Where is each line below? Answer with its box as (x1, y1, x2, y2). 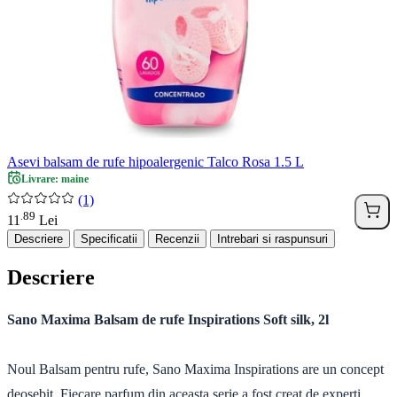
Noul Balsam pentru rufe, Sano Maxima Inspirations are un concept (7, 361, 384, 377)
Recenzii (155, 231, 199, 245)
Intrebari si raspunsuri (217, 231, 328, 245)
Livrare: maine (21, 172, 89, 185)
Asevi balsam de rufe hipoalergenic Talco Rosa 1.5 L (7, 153, 304, 169)
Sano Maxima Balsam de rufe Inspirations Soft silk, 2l (7, 311, 329, 327)
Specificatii (81, 231, 137, 245)
